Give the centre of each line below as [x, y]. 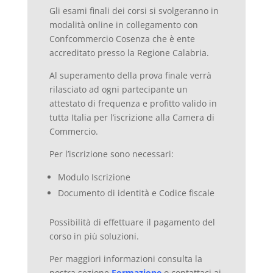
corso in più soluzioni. [94, 236]
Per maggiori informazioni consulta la [126, 258]
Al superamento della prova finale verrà [130, 75]
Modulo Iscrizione [94, 177]
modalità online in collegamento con [123, 24]
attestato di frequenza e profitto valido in [133, 103]
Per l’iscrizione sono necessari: [111, 154]
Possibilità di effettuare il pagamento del [132, 222]
